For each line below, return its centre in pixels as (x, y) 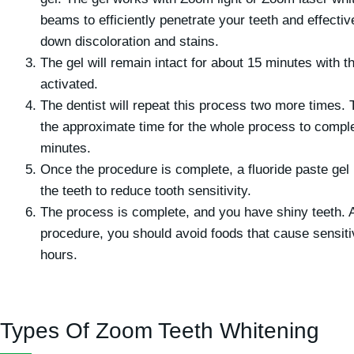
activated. (71, 84)
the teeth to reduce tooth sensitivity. (146, 190)
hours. (59, 254)
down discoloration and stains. (130, 41)
